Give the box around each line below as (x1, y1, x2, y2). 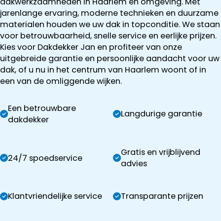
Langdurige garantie (121, 108, 203, 120)
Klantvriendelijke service (8, 190, 102, 202)
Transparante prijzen (121, 190, 204, 202)
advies (121, 158, 147, 170)
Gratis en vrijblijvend (121, 147, 201, 158)
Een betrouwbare (8, 102, 76, 114)
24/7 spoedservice (8, 152, 82, 164)
